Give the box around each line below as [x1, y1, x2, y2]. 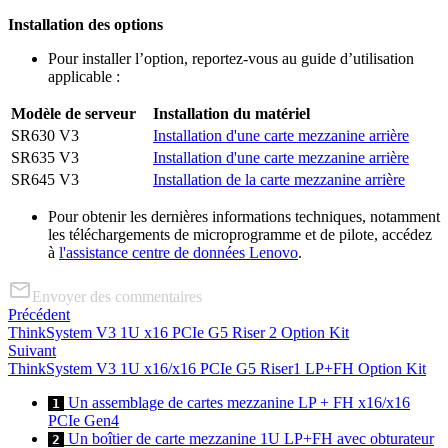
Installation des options [8, 15, 163, 33]
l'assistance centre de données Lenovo [59, 243, 298, 261]
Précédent [8, 305, 70, 323]
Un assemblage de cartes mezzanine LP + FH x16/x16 [64, 393, 410, 411]
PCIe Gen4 [48, 411, 119, 429]
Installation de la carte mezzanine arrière [153, 170, 405, 188]
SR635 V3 [11, 148, 79, 166]
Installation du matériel [153, 104, 310, 122]
